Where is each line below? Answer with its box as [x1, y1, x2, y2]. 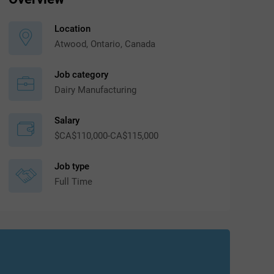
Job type [54, 160, 90, 172]
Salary [54, 114, 80, 126]
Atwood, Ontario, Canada [54, 38, 156, 50]
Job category [54, 68, 109, 80]
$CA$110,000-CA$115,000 [54, 130, 159, 141]
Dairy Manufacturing [54, 84, 137, 95]
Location [54, 23, 91, 34]
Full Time [54, 176, 93, 187]
